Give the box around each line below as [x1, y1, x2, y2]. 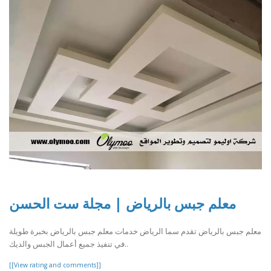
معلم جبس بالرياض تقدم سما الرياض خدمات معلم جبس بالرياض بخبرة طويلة [9, 225, 261, 237]
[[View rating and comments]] [9, 260, 101, 269]
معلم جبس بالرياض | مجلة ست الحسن [9, 193, 236, 213]
